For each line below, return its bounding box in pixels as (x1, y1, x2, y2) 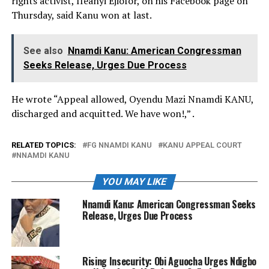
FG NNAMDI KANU (86, 141, 152, 150)
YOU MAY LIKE (101, 176, 169, 188)
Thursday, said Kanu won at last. (11, 8, 152, 22)
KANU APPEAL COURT (162, 141, 242, 150)
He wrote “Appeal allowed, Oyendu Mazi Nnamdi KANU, (11, 92, 253, 106)
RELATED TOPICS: (11, 141, 76, 150)
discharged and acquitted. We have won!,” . (11, 107, 195, 121)
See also (23, 45, 63, 57)
